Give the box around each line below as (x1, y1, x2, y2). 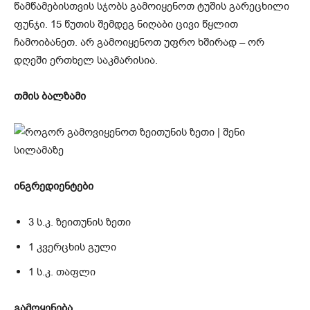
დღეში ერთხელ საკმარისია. (14, 53, 158, 68)
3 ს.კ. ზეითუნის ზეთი (28, 215, 131, 230)
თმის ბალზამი (14, 89, 86, 104)
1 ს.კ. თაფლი (28, 265, 95, 280)
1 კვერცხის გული (28, 240, 116, 255)
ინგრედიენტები (14, 179, 93, 194)
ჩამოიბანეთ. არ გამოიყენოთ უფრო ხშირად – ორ (14, 35, 264, 50)
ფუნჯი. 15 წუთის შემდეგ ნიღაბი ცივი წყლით (14, 17, 238, 32)
